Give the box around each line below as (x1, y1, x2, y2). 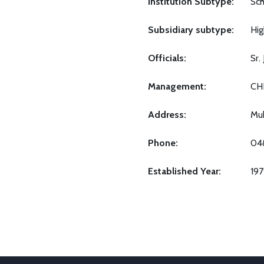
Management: (148, 80, 206, 92)
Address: (148, 108, 186, 120)
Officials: (148, 52, 186, 64)
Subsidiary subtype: (148, 24, 234, 35)
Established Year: (148, 165, 221, 177)
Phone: (148, 137, 178, 148)
